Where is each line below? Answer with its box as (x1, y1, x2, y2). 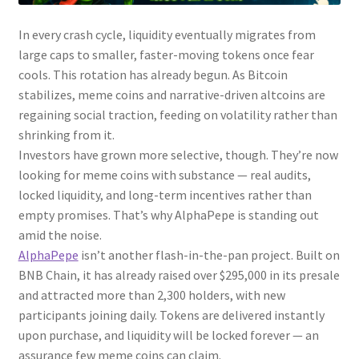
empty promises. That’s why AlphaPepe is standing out (18, 207, 319, 224)
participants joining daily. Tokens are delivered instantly (18, 307, 325, 324)
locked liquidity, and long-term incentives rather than (18, 187, 312, 204)
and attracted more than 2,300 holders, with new (18, 287, 285, 304)
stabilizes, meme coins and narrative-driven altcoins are (18, 87, 325, 103)
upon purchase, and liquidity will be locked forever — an (18, 327, 319, 344)
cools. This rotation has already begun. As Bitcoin (18, 67, 288, 83)
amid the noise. (18, 227, 102, 244)
